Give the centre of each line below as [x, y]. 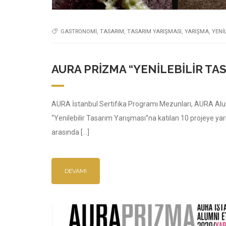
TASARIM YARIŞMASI [154, 31]
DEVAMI [76, 171]
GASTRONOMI [79, 31]
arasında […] [70, 132]
